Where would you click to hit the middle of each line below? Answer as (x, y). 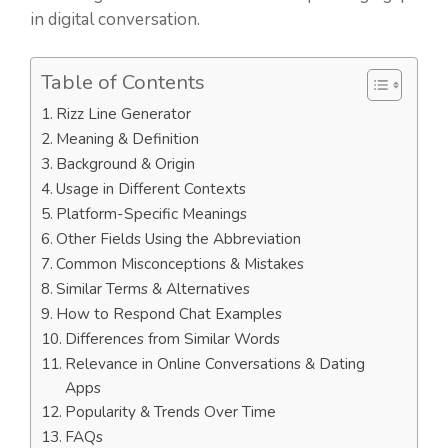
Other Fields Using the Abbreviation (179, 239)
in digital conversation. (115, 19)
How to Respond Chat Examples (169, 314)
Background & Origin (126, 164)
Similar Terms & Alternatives (153, 289)
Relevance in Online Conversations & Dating (215, 364)
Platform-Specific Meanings (152, 214)
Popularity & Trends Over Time (171, 412)
